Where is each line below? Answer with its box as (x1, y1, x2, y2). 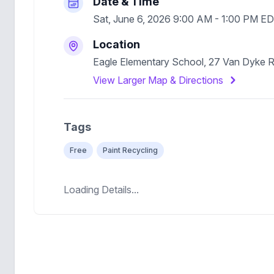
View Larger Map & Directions (93, 74, 223, 86)
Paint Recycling (103, 146, 158, 155)
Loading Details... (64, 183, 139, 196)
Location (93, 38, 140, 51)
